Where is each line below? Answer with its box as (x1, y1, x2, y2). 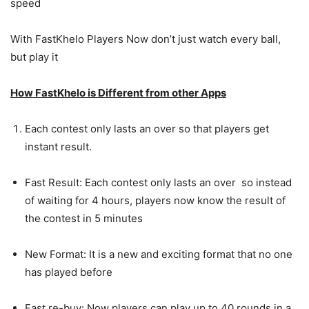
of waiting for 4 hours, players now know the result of (25, 194, 286, 207)
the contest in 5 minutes (25, 212, 143, 225)
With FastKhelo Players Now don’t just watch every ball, (10, 32, 281, 46)
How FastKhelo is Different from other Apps (10, 86, 226, 99)
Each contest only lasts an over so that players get (25, 122, 269, 135)
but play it (10, 50, 58, 63)
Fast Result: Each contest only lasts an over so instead (25, 176, 292, 189)
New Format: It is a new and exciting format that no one (25, 248, 292, 261)
